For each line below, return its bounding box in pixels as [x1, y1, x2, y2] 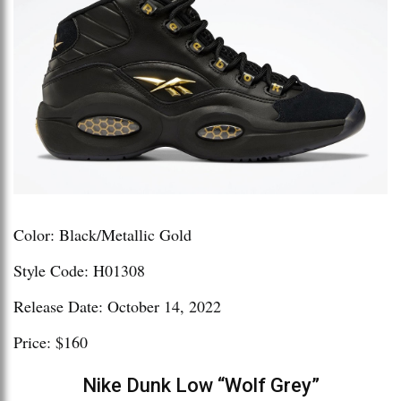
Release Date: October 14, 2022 [13, 295, 221, 318]
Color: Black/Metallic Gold [13, 224, 192, 246]
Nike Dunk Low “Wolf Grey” [81, 374, 320, 397]
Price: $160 [13, 331, 88, 354]
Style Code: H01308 [13, 260, 145, 282]
